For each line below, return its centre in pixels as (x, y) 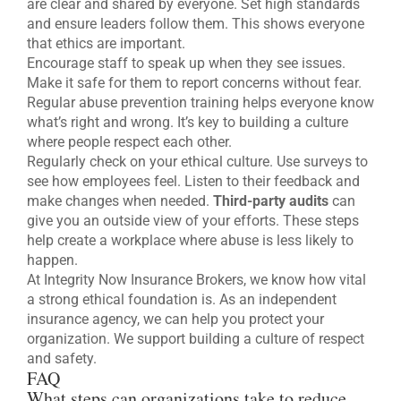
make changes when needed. (120, 201)
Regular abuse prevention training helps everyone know (200, 103)
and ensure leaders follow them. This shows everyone (196, 24)
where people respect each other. (129, 142)
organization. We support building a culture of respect (196, 339)
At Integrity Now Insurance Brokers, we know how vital (196, 280)
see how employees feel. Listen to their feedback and (193, 182)
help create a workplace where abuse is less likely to (190, 241)
